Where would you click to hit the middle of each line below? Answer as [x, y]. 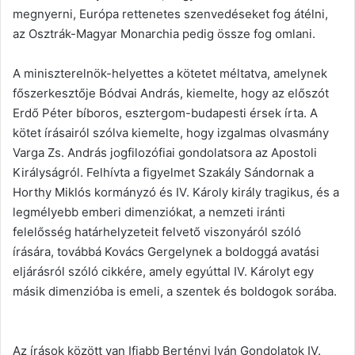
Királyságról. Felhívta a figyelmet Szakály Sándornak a [163, 173]
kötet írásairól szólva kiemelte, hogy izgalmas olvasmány [171, 133]
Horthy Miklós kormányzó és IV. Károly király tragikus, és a [176, 193]
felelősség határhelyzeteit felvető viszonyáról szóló [157, 232]
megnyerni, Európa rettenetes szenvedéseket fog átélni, [170, 14]
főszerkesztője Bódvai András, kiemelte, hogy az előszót [171, 94]
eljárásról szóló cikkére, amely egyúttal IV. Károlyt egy [163, 272]
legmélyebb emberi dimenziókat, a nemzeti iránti [149, 212]
